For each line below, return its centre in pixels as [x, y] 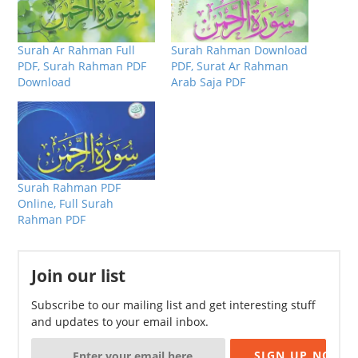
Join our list [79, 276]
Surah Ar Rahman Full [77, 50]
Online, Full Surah [66, 203]
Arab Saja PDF [208, 82]
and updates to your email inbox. [120, 322]
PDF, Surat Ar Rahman [230, 66]
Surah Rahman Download [239, 50]
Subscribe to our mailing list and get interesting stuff [174, 305]
